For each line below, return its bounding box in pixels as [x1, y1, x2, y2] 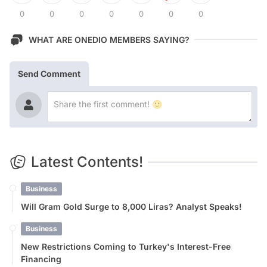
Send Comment [18, 68, 80, 79]
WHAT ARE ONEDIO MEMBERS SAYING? [29, 35, 190, 45]
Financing [21, 253, 61, 264]
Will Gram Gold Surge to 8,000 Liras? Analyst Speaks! [21, 201, 242, 212]
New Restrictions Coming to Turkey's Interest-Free [21, 241, 231, 252]
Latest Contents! [31, 153, 143, 170]
